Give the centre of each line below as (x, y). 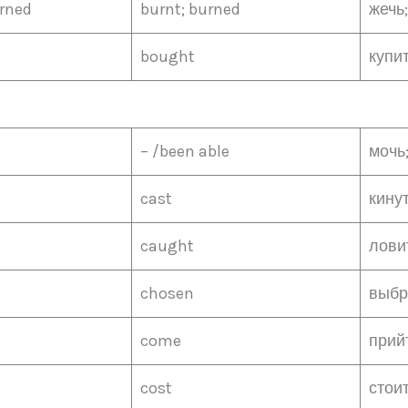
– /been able (185, 151)
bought (168, 56)
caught (167, 246)
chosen (167, 293)
